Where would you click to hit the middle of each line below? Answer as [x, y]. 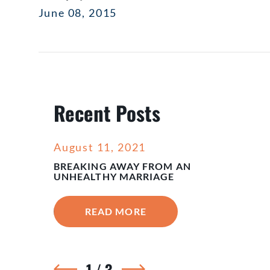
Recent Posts [107, 113]
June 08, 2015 [78, 12]
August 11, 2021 [100, 147]
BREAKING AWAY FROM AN [122, 166]
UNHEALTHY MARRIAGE [114, 176]
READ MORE [115, 212]
